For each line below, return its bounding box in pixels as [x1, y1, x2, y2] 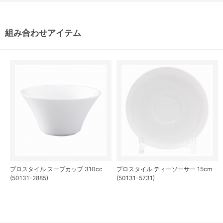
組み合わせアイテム [5, 27, 81, 38]
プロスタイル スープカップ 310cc [10, 165, 103, 173]
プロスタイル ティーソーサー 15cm [116, 165, 212, 173]
